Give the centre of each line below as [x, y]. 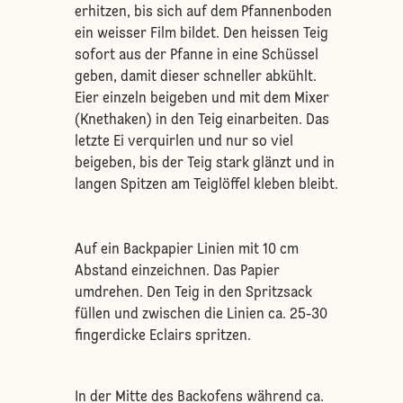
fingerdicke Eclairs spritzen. [162, 336]
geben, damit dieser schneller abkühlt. [195, 77]
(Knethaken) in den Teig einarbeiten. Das [201, 121]
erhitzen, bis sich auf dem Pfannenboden [203, 13]
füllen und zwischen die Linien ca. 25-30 [201, 315]
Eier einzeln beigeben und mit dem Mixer [201, 99]
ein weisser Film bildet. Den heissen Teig [201, 34]
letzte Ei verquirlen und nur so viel [184, 142]
